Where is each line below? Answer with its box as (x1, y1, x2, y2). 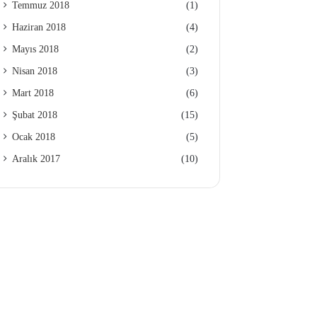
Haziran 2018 (12, 22, 67, 33)
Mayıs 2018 (12, 44, 59, 54)
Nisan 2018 (12, 66, 58, 76)
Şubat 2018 (12, 110, 58, 120)
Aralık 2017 (12, 154, 61, 164)
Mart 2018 (12, 88, 54, 98)
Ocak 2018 (12, 132, 56, 142)
